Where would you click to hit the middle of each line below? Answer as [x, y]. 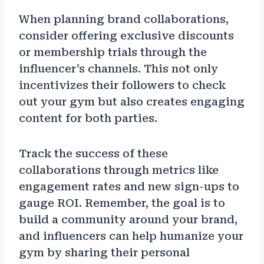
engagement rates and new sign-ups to [129, 187]
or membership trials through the [113, 52]
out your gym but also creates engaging [132, 102]
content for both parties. [88, 118]
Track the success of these [93, 154]
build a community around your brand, [128, 220]
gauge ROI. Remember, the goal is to [122, 203]
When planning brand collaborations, [124, 19]
